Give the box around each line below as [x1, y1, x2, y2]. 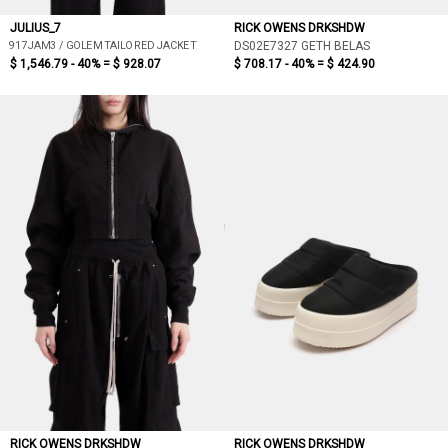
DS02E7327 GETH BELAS [234, 39, 370, 53]
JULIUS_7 [10, 21, 61, 35]
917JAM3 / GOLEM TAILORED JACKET [8, 38, 196, 52]
